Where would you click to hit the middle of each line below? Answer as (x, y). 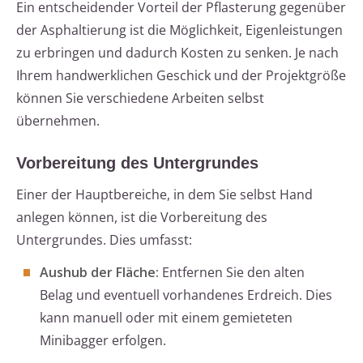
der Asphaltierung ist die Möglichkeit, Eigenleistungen (179, 30)
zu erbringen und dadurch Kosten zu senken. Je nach (177, 53)
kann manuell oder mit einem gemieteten (166, 318)
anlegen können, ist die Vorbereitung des (142, 218)
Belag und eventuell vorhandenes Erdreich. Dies (186, 295)
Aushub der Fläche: (99, 273)
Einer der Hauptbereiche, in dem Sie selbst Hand (164, 195)
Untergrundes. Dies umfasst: (104, 240)
